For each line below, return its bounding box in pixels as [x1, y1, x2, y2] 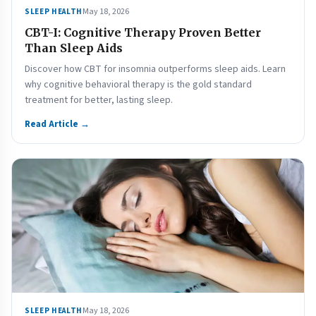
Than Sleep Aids [25, 41, 123, 55]
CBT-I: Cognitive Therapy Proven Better [25, 25, 261, 39]
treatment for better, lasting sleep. [25, 93, 173, 107]
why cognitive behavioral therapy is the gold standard [25, 78, 252, 92]
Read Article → [25, 118, 90, 130]
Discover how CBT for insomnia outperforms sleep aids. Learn [25, 62, 286, 76]
